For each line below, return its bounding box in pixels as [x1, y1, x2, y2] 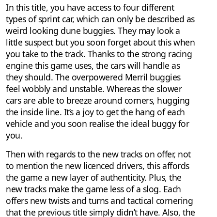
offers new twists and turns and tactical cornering [6, 195, 193, 207]
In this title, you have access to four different [6, 1, 174, 14]
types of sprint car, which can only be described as [6, 13, 195, 25]
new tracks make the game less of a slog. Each [6, 183, 181, 195]
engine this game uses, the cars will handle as [6, 60, 180, 72]
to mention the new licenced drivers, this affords [6, 160, 189, 172]
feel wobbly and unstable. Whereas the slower [6, 83, 182, 95]
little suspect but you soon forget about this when [6, 36, 195, 48]
